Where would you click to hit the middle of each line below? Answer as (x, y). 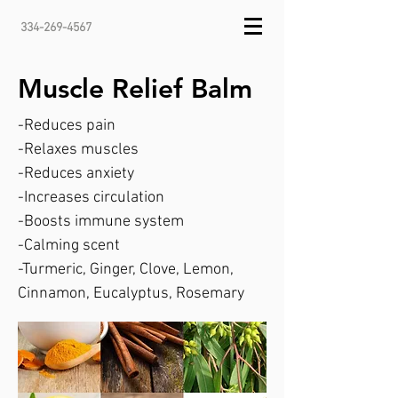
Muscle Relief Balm (135, 89)
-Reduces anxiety (76, 174)
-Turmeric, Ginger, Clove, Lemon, (126, 270)
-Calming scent (69, 246)
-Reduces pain (67, 126)
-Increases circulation (91, 198)
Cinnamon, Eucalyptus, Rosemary (131, 294)
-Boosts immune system (101, 222)
